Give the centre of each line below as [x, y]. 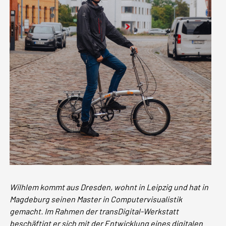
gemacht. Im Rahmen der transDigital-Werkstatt [94, 211]
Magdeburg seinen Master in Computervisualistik [96, 199]
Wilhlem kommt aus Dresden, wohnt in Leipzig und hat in [109, 187]
